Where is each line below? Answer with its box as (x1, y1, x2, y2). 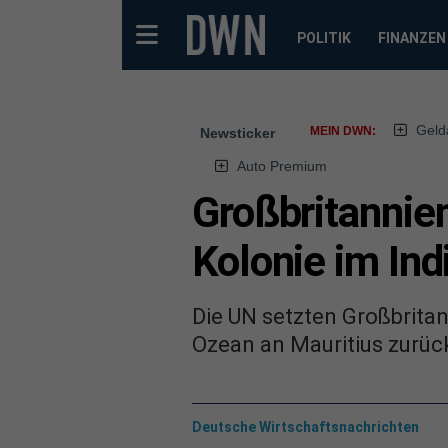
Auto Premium (236, 158, 327, 174)
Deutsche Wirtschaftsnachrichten (192, 418, 419, 435)
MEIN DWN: (310, 124, 376, 138)
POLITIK (296, 30, 351, 46)
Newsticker (200, 125, 275, 141)
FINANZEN (377, 30, 446, 46)
